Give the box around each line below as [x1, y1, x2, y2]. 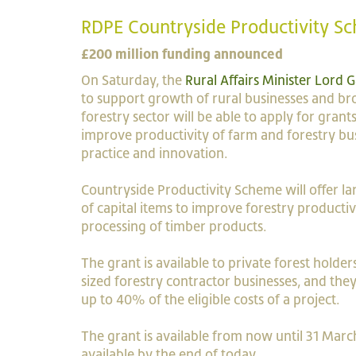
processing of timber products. [81, 219, 270, 234]
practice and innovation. [81, 145, 231, 161]
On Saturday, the [81, 72, 185, 88]
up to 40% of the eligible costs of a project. [81, 292, 340, 308]
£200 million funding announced [81, 46, 283, 62]
